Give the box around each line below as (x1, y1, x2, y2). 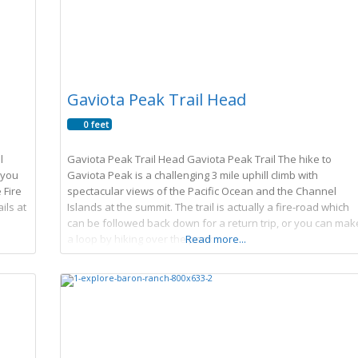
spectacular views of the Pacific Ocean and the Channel (66, 183, 336, 198)
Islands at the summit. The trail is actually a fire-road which (66, 199, 349, 214)
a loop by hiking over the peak (66, 231, 213, 246)
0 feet (83, 117, 109, 130)
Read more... (185, 231, 247, 246)
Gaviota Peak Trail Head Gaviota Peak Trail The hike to (66, 151, 332, 166)
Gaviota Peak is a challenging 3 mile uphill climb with (66, 167, 318, 182)
